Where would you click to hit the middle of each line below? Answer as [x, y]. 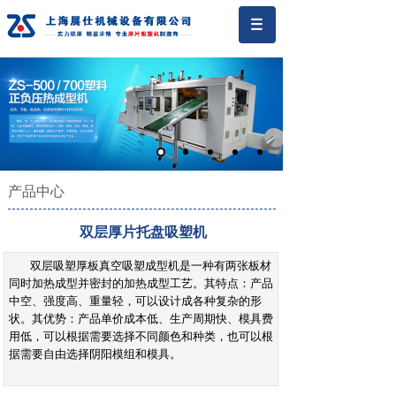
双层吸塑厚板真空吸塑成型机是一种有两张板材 [151, 266]
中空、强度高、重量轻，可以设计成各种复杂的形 [135, 301]
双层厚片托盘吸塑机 [143, 232]
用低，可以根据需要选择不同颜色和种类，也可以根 [141, 336]
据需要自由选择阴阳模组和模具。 [95, 354]
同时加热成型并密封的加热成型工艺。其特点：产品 [141, 283]
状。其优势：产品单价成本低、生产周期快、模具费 [141, 319]
